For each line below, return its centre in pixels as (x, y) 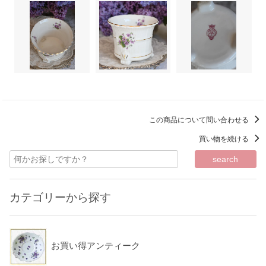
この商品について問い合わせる (199, 119)
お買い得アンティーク (96, 246)
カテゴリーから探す (61, 197)
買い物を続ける (224, 138)
